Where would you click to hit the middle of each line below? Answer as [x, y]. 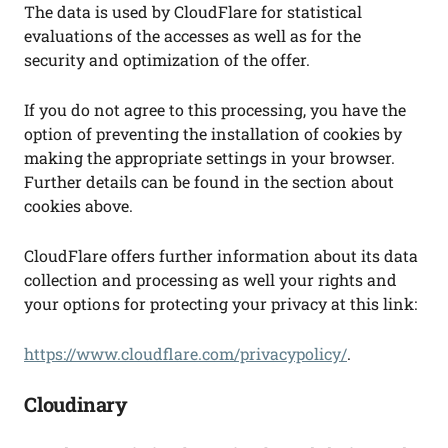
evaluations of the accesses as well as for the [192, 35]
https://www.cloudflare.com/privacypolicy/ [185, 353]
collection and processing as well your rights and [210, 279]
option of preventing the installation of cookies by [213, 133]
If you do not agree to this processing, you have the [215, 109]
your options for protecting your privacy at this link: [220, 303]
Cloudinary [76, 404]
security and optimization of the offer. [167, 59]
